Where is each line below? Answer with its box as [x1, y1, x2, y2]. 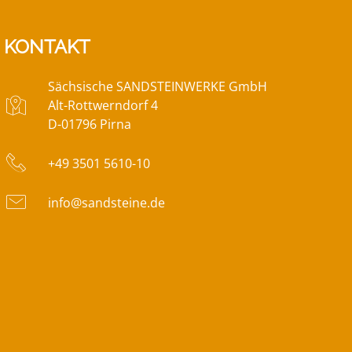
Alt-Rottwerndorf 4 [47, 97, 158, 115]
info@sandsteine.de [47, 193, 165, 211]
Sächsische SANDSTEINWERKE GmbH [47, 78, 267, 96]
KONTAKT [3, 35, 90, 59]
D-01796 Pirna [47, 115, 131, 134]
